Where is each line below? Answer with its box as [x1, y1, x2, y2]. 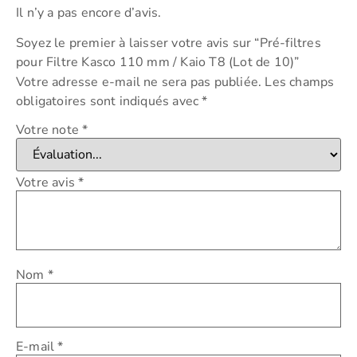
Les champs [265, 73, 335, 92]
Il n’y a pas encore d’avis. [16, 4, 162, 22]
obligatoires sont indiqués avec [16, 92, 202, 111]
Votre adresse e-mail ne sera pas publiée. [16, 73, 262, 92]
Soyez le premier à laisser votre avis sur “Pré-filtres [16, 34, 321, 53]
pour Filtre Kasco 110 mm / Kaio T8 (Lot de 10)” [16, 53, 300, 72]
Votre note [16, 120, 83, 139]
